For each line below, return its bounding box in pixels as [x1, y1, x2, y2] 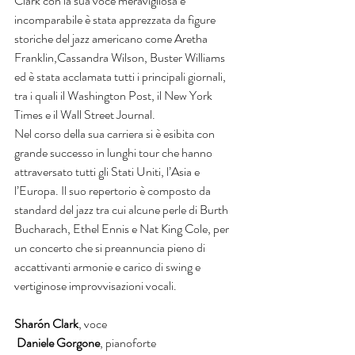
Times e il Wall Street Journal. [14, 105, 155, 124]
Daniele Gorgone [17, 334, 100, 352]
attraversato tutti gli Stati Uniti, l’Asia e [14, 162, 202, 181]
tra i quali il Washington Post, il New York [14, 86, 215, 105]
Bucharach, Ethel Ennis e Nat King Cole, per [14, 219, 231, 238]
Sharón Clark [14, 315, 78, 333]
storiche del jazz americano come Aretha [14, 29, 210, 48]
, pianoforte [100, 334, 156, 352]
